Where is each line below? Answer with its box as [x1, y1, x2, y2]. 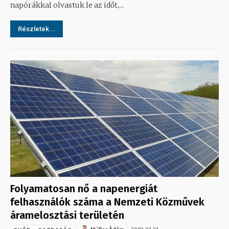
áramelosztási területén [10, 209, 124, 222]
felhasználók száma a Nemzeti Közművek [10, 196, 204, 209]
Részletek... [18, 25, 55, 33]
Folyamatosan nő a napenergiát [10, 182, 157, 195]
